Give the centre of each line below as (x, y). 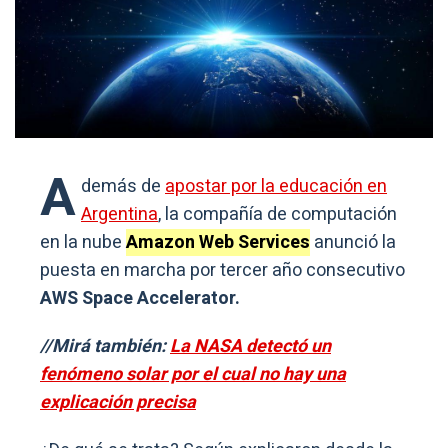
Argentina (119, 214)
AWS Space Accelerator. (140, 298)
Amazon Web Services (218, 242)
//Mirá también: (105, 346)
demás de (123, 186)
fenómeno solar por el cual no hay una (193, 374)
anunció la (353, 242)
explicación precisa (118, 402)
